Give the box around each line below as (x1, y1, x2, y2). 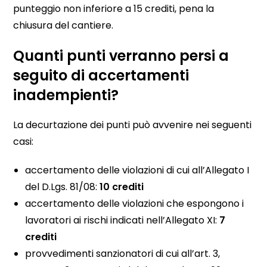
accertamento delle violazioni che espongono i (25, 197, 244, 211)
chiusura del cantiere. (13, 18, 114, 33)
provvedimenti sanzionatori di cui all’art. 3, (25, 247, 221, 261)
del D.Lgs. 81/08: (25, 180, 100, 194)
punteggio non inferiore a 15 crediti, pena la (13, 2, 215, 16)
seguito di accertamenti (13, 66, 190, 86)
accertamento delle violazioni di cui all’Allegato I (25, 163, 250, 178)
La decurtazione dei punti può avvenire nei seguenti (13, 118, 252, 132)
